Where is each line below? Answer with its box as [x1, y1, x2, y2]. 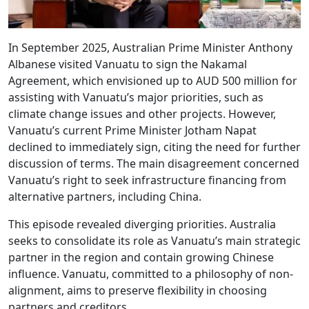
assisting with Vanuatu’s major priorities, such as [8, 90, 263, 105]
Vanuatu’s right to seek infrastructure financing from [8, 172, 286, 188]
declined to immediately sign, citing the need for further [8, 139, 301, 154]
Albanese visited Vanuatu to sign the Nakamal [8, 57, 247, 72]
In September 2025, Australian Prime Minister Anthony [8, 40, 292, 55]
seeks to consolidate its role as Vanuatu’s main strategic [8, 233, 301, 248]
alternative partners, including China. [8, 189, 201, 204]
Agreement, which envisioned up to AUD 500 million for [8, 73, 297, 88]
